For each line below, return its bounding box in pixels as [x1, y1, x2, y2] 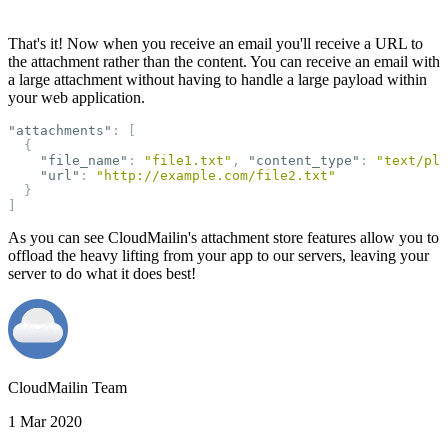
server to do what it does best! [8, 265, 196, 283]
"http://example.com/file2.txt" [96, 168, 336, 184]
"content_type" [248, 153, 360, 169]
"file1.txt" [144, 153, 232, 169]
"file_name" [40, 153, 128, 169]
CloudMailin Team [8, 379, 127, 397]
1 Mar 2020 [8, 413, 82, 431]
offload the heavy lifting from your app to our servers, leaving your [8, 247, 429, 265]
